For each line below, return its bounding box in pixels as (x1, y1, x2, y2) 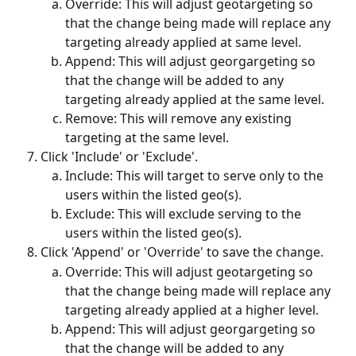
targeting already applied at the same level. (65, 90, 327, 108)
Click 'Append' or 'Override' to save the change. (41, 243, 323, 261)
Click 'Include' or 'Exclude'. (41, 147, 198, 165)
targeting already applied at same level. (65, 33, 301, 51)
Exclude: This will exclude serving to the (65, 205, 304, 223)
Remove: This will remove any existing (65, 109, 295, 127)
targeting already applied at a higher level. (65, 300, 319, 319)
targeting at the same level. (65, 128, 232, 146)
